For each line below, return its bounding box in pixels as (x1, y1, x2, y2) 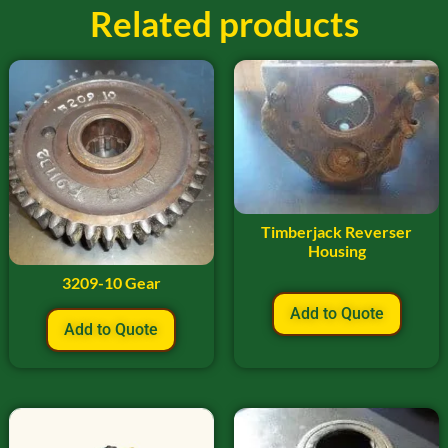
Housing (307, 240, 366, 260)
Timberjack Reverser (261, 221, 413, 241)
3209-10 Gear (61, 272, 161, 292)
